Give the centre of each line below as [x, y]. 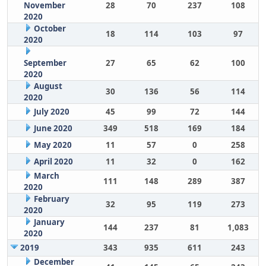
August [48, 86]
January [49, 222]
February [51, 199]
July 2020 [51, 112]
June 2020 [53, 128]
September [45, 63]
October [50, 28]
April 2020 [53, 161]
